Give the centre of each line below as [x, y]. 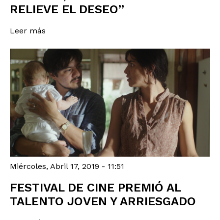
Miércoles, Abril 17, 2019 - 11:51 [67, 166]
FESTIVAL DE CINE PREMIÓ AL [95, 187]
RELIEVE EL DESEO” [67, 10]
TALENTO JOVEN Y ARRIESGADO [103, 201]
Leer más [28, 31]
